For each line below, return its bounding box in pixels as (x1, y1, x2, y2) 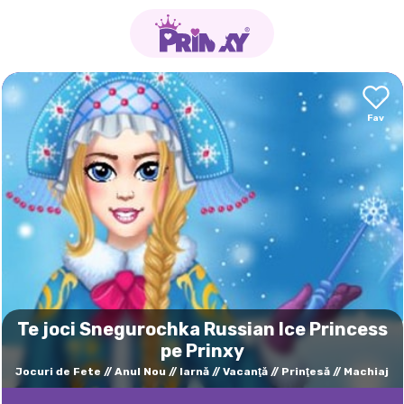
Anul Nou (115, 365, 166, 378)
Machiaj (344, 365, 389, 378)
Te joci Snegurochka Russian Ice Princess (16, 318, 388, 340)
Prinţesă (281, 365, 330, 378)
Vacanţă (223, 365, 268, 378)
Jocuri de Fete (15, 365, 101, 378)
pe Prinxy (160, 340, 244, 362)
